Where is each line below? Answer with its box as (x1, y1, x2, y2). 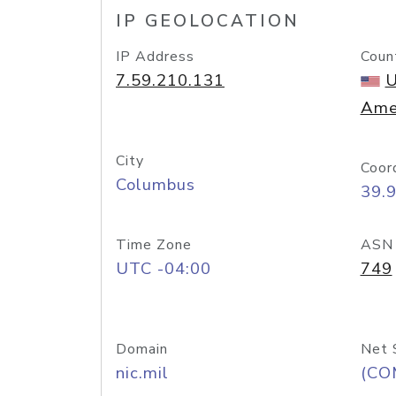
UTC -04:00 (116, 257, 211, 280)
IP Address (116, 47, 194, 66)
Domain (116, 339, 168, 359)
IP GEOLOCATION (116, 10, 300, 33)
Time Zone (116, 235, 192, 255)
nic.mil (116, 362, 169, 385)
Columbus (116, 173, 195, 196)
